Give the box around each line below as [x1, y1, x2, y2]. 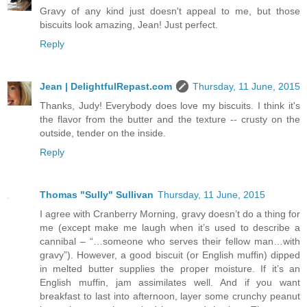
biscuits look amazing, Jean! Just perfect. [40, 19, 218, 30]
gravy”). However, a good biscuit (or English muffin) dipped [40, 249, 300, 260]
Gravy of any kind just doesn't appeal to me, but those [40, 5, 300, 16]
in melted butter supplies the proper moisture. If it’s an [40, 262, 300, 274]
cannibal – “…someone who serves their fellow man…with [40, 235, 300, 247]
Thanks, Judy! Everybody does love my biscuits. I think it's [40, 99, 300, 111]
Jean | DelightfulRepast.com [40, 80, 172, 92]
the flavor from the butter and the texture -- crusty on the [40, 113, 300, 125]
